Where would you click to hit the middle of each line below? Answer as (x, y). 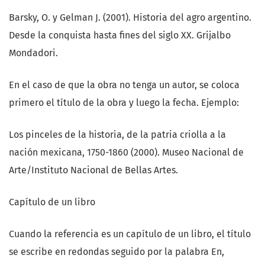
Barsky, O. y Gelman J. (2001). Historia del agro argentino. (130, 18)
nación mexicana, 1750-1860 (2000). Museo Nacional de (126, 153)
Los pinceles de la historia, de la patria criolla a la (117, 135)
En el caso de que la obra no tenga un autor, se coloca (124, 85)
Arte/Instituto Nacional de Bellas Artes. (93, 170)
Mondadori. (33, 53)
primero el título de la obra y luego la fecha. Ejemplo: (124, 103)
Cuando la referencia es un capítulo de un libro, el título (130, 234)
